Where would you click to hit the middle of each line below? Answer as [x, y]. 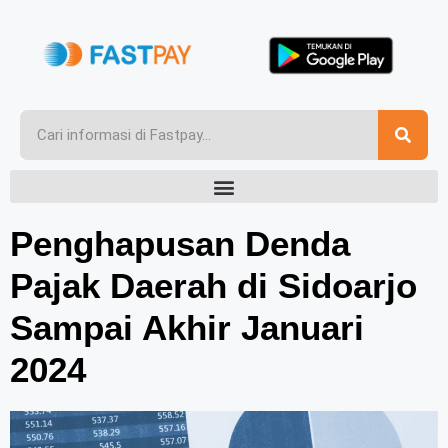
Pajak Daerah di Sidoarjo [213, 286]
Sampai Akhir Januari [187, 328]
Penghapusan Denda [180, 244]
